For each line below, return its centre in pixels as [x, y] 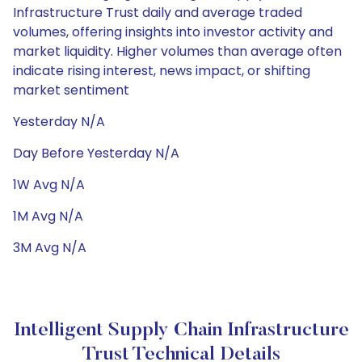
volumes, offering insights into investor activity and [173, 32]
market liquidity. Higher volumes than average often [177, 51]
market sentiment [71, 90]
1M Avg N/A [48, 216]
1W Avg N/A [49, 185]
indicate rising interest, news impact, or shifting [162, 71]
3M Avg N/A [50, 248]
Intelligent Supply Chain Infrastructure [181, 330]
